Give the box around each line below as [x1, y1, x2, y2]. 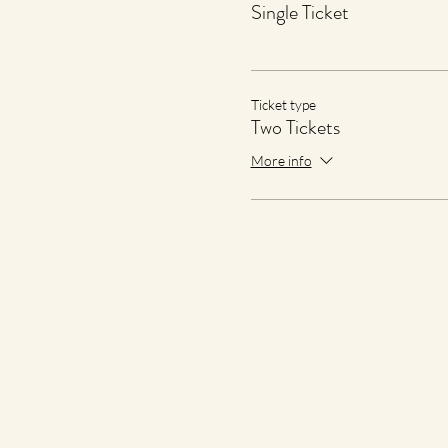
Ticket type [250, 95, 316, 113]
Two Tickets [250, 112, 340, 142]
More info [250, 151, 312, 169]
